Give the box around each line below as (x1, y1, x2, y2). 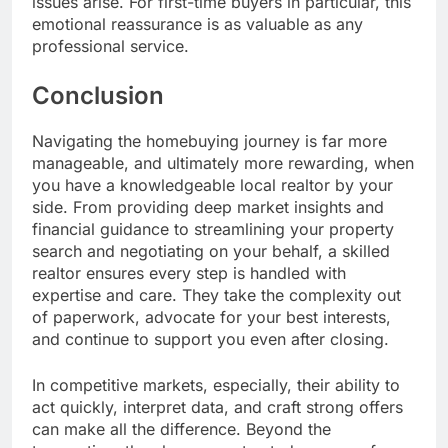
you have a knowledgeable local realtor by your (32, 175, 393, 196)
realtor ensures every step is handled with (32, 263, 346, 284)
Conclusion (32, 81, 164, 111)
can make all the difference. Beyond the (32, 419, 331, 440)
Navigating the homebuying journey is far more (32, 131, 387, 152)
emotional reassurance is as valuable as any (32, 14, 363, 35)
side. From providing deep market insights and (32, 197, 384, 218)
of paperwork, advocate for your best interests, (32, 307, 391, 328)
